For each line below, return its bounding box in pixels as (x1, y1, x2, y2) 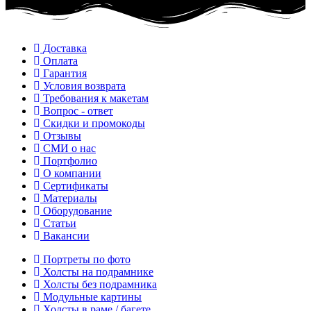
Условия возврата (43, 79, 126, 92)
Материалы (43, 192, 97, 204)
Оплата (43, 54, 78, 67)
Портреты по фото (43, 253, 131, 265)
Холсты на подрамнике (43, 265, 153, 278)
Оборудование (43, 204, 112, 217)
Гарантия (43, 67, 87, 79)
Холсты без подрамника (43, 278, 157, 290)
